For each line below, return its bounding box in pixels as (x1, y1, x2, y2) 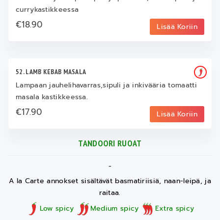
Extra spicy (155, 203, 194, 214)
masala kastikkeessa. (16, 91, 88, 102)
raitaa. (99, 187, 121, 198)
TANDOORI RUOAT (78, 137, 142, 149)
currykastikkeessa (16, 4, 79, 15)
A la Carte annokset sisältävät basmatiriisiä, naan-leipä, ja (9, 175, 211, 186)
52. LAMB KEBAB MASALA (16, 67, 89, 76)
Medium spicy (90, 203, 139, 214)
